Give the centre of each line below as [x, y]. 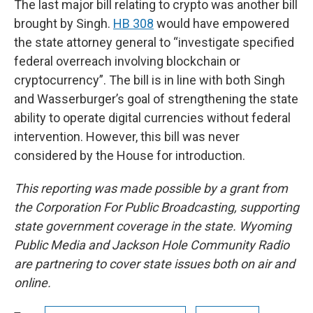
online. [32, 282]
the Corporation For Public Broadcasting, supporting [156, 207]
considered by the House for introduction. [130, 155]
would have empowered [221, 23]
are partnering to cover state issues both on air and [154, 263]
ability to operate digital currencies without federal [152, 117]
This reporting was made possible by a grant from [151, 188]
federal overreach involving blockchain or [127, 61]
